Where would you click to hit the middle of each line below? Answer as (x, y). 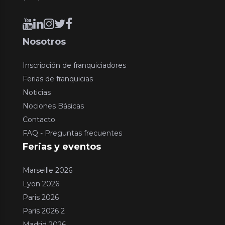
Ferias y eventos (62, 146)
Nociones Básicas (53, 106)
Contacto (39, 119)
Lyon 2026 (41, 184)
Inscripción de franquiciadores (74, 65)
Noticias (37, 92)
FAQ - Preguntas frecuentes (72, 133)
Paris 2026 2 (44, 211)
